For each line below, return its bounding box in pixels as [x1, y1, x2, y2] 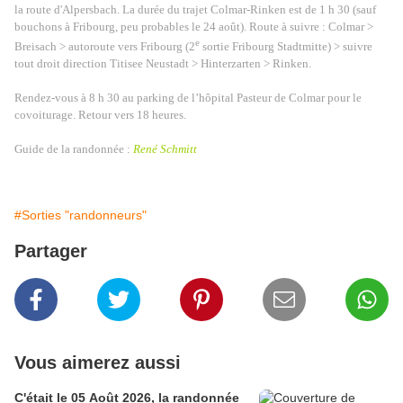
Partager [14, 240, 87, 261]
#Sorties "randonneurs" [14, 207, 147, 222]
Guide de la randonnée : [14, 141, 133, 156]
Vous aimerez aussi [14, 352, 181, 372]
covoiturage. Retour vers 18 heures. [14, 107, 186, 121]
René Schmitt [133, 141, 197, 156]
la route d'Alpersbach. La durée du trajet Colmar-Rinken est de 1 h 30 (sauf [14, 3, 376, 17]
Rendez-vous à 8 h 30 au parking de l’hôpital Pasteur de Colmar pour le [14, 90, 362, 104]
